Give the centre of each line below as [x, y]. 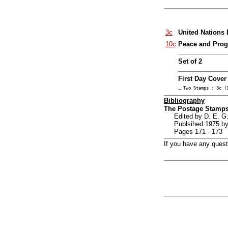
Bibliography [184, 101]
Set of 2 [190, 62]
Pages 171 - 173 [198, 132]
